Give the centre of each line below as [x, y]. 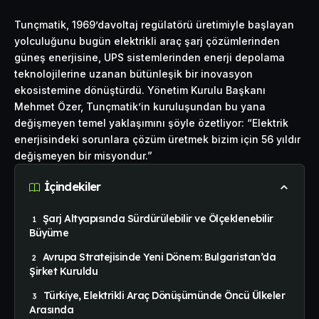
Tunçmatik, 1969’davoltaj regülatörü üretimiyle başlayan [154, 24]
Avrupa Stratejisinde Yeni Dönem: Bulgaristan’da [159, 257]
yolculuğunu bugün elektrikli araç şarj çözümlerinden [147, 41]
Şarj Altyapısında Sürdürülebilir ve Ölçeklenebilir [158, 218]
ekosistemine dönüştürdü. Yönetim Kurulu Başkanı [140, 90]
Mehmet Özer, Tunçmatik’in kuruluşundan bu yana [140, 106]
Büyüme [49, 232]
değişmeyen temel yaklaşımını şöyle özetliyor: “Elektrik [151, 122]
